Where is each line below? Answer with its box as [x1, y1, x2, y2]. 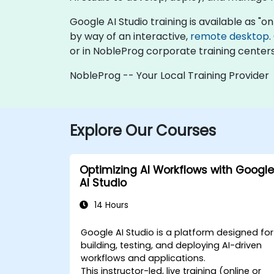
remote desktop [190, 29, 269, 43]
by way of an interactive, [70, 29, 190, 43]
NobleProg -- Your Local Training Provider [70, 68, 269, 83]
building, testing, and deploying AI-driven [81, 239, 262, 251]
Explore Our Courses [70, 120, 216, 141]
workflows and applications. [81, 252, 206, 264]
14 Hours [92, 199, 128, 211]
